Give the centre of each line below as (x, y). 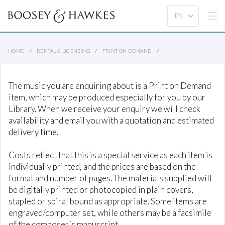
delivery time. (33, 132)
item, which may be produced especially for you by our (107, 97)
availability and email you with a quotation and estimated (111, 120)
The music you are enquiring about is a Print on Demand (110, 86)
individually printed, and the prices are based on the (102, 166)
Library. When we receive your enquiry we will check (104, 109)
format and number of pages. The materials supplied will (110, 178)
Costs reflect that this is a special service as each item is (110, 155)
